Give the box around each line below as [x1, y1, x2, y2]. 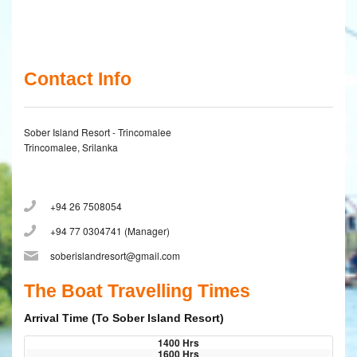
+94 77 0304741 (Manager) [50, 224, 170, 238]
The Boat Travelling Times [24, 280, 250, 302]
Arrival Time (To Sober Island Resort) [24, 312, 224, 325]
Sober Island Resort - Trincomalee [24, 125, 171, 139]
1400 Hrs [158, 335, 199, 351]
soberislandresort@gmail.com [50, 249, 180, 263]
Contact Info [24, 69, 131, 90]
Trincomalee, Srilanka [24, 140, 118, 155]
